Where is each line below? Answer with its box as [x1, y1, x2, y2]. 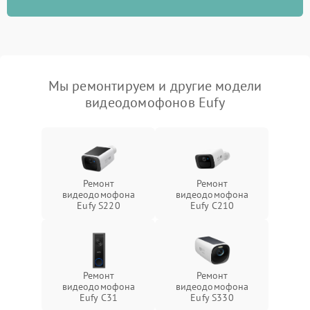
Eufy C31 [79, 291, 118, 304]
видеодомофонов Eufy [85, 93, 225, 111]
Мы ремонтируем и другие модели [48, 77, 262, 95]
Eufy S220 [77, 199, 120, 212]
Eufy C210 [190, 199, 235, 212]
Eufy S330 [190, 291, 234, 304]
